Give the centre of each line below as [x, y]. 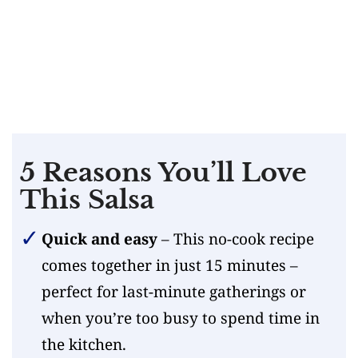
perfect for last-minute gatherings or [173, 291]
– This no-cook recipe [235, 239]
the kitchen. [84, 344]
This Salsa [87, 199]
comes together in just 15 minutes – [169, 265]
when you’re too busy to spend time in [180, 318]
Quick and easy [99, 239]
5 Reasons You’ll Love [163, 172]
